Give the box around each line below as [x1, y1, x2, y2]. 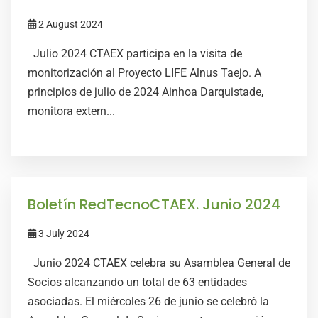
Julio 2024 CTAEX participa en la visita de [28, 47, 242, 60]
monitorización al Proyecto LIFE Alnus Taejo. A [28, 66, 261, 79]
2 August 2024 [36, 18, 103, 30]
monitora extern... [28, 104, 115, 118]
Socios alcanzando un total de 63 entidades [28, 275, 247, 289]
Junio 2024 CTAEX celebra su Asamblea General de [28, 256, 290, 270]
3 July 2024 [36, 228, 89, 239]
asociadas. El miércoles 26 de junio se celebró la [28, 295, 269, 308]
